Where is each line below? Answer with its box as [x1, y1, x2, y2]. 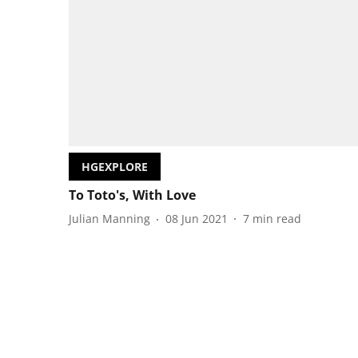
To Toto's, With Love [69, 185, 196, 204]
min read [253, 211, 301, 227]
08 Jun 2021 [165, 211, 228, 227]
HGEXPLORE [82, 158, 148, 174]
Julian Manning [69, 211, 150, 227]
